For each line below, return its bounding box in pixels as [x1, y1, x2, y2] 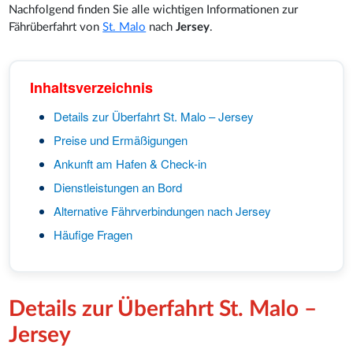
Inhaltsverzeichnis [30, 76, 154, 98]
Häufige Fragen [54, 225, 133, 243]
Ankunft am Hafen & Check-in [54, 154, 207, 172]
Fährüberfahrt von [9, 20, 103, 33]
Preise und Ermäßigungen [54, 131, 188, 148]
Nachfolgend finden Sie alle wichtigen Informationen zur [9, 3, 299, 16]
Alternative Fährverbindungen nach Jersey [54, 202, 272, 219]
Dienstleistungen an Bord [54, 178, 183, 195]
